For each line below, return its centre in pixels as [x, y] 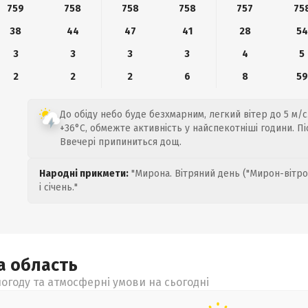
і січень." [58, 187]
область [44, 265]
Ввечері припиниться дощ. [121, 142]
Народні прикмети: [84, 174]
